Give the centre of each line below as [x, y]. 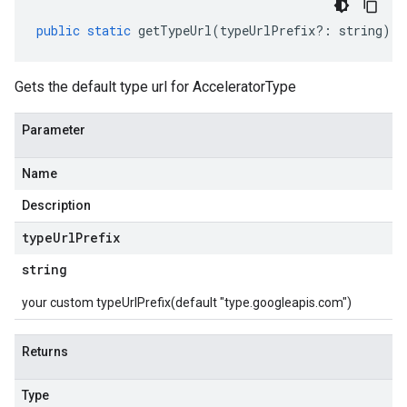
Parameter [54, 130]
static [109, 30]
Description [56, 205]
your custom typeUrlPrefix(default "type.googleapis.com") [187, 303]
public [58, 30]
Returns [45, 352]
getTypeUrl [175, 30]
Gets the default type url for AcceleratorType [155, 87]
